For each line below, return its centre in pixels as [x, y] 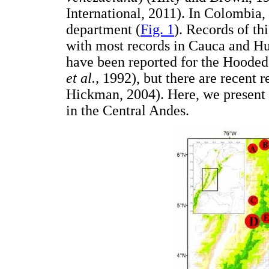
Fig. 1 [157, 29]
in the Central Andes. [128, 110]
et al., [83, 78]
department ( [103, 29]
